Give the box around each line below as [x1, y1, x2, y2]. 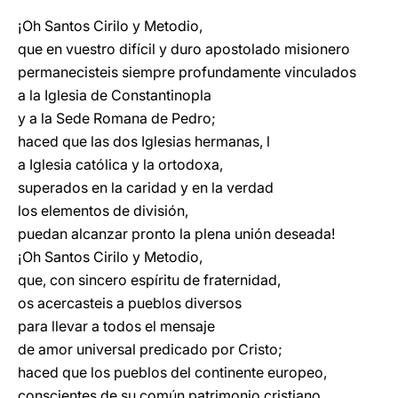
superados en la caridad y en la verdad [18, 179, 274, 196]
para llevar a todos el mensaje [18, 317, 215, 335]
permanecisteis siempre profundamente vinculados [18, 63, 356, 81]
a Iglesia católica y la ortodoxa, [18, 155, 223, 173]
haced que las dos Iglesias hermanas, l [18, 132, 270, 150]
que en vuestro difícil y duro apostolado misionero [18, 40, 350, 58]
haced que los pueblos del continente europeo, [18, 363, 327, 381]
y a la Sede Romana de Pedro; [18, 109, 216, 127]
